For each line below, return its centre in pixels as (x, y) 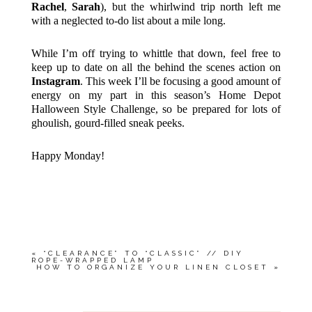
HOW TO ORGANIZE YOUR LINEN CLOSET (153, 267)
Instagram (55, 81)
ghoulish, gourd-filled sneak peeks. (108, 123)
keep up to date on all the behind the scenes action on (156, 68)
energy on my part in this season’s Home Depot (156, 95)
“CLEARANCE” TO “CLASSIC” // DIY (143, 253)
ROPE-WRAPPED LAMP (92, 260)
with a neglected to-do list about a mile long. (128, 21)
